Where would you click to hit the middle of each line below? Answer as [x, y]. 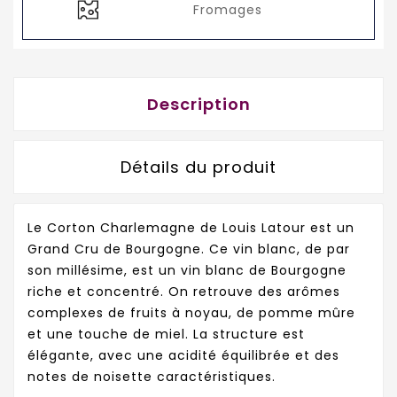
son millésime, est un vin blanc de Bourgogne [187, 271]
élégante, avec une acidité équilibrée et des [183, 356]
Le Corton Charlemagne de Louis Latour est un [191, 228]
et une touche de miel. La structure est [166, 335]
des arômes [299, 292]
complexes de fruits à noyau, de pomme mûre [191, 313]
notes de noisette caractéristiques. [154, 377]
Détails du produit [198, 167]
